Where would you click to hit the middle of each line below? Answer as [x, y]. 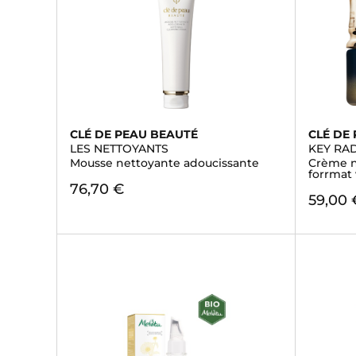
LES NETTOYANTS [119, 149]
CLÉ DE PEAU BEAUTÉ [134, 134]
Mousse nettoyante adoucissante [164, 163]
